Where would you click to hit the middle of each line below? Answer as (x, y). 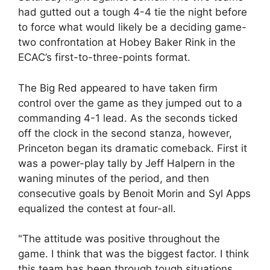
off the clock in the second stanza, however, (125, 133)
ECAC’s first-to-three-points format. (104, 57)
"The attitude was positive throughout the (119, 239)
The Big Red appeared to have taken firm (118, 88)
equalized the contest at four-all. (97, 208)
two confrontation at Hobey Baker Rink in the (127, 42)
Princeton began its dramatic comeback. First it (133, 148)
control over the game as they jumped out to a (130, 103)
